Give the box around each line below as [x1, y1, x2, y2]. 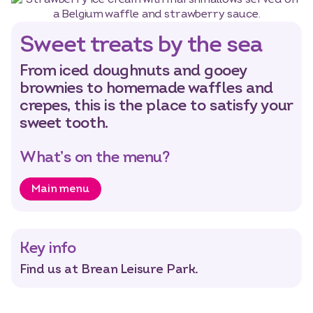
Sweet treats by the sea [20, 30, 263, 59]
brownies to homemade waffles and [20, 78, 273, 98]
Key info [20, 238, 76, 258]
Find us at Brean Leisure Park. [20, 261, 199, 277]
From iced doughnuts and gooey [20, 61, 247, 80]
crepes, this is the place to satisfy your [20, 96, 293, 115]
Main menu [31, 182, 89, 196]
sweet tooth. [20, 113, 108, 133]
